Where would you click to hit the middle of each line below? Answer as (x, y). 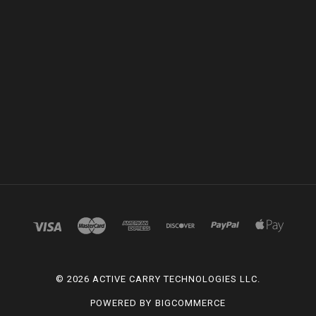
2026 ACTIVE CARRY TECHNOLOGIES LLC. (164, 279)
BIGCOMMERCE (190, 303)
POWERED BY (123, 303)
